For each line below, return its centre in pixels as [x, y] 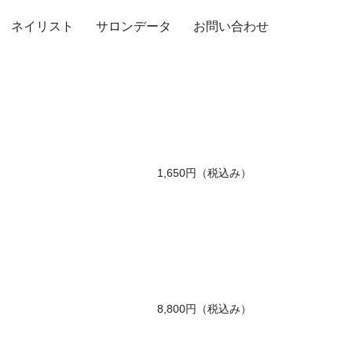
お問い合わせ [231, 26]
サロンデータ [134, 26]
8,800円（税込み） [204, 309]
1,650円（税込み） [204, 173]
